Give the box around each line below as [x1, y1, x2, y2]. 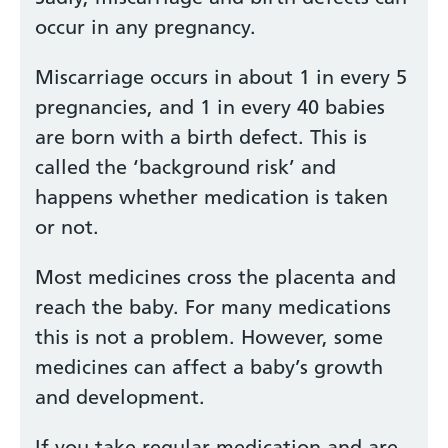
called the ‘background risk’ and [35, 155, 336, 179]
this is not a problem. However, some [35, 325, 383, 349]
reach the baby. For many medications [35, 295, 391, 319]
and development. [35, 385, 205, 409]
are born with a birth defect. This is [35, 125, 367, 149]
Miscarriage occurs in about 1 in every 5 [35, 65, 407, 89]
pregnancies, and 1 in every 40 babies [35, 95, 385, 119]
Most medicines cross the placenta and [35, 265, 396, 289]
